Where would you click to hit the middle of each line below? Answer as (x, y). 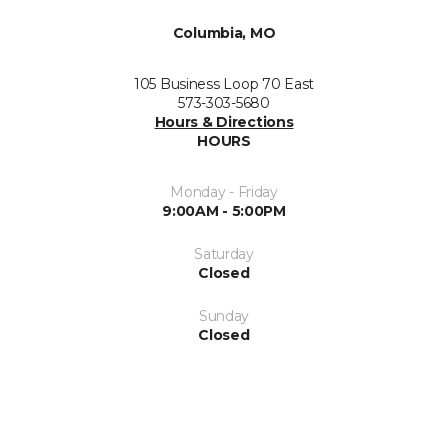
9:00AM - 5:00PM (224, 210)
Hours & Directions (224, 121)
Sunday (224, 315)
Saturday (224, 253)
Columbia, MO (224, 32)
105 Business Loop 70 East (224, 83)
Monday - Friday (224, 191)
